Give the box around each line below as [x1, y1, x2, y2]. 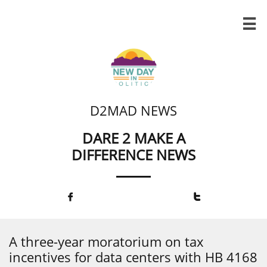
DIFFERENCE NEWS [72, 145, 195, 164]
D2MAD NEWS [90, 101, 177, 119]
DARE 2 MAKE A [82, 128, 185, 148]
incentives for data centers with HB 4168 [9, 248, 257, 266]
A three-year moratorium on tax [9, 232, 204, 250]
